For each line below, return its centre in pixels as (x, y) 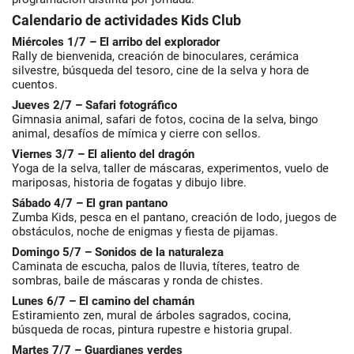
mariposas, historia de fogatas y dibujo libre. (129, 183)
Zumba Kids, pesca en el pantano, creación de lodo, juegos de (174, 217)
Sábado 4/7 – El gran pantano (90, 203)
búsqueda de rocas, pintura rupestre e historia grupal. (152, 330)
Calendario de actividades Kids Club (126, 21)
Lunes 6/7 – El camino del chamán (103, 301)
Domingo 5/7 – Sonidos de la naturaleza (118, 252)
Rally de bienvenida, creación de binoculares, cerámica (155, 56)
